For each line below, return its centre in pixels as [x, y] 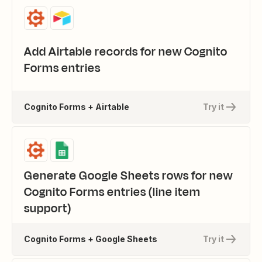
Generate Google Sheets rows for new [128, 176]
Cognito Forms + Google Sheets [91, 239]
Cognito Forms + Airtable [77, 106]
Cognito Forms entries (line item [112, 192]
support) [48, 208]
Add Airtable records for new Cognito [126, 52]
